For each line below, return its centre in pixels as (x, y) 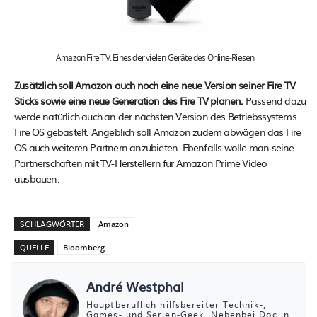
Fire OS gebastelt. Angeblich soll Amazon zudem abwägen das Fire (158, 131)
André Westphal (135, 286)
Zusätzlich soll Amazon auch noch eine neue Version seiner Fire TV (155, 85)
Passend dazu (275, 100)
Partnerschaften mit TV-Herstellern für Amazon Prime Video (141, 162)
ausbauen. (37, 178)
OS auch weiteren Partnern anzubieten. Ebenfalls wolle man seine (154, 147)
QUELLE (34, 247)
